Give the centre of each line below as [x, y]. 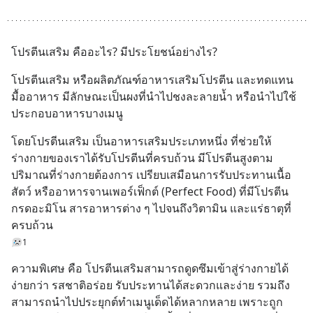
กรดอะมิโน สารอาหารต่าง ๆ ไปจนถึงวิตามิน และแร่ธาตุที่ [151, 208]
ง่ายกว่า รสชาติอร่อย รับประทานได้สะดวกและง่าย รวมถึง [151, 285]
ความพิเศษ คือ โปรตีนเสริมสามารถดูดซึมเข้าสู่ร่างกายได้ [150, 268]
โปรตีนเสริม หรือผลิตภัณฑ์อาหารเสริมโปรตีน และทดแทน [152, 80]
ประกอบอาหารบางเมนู [67, 113]
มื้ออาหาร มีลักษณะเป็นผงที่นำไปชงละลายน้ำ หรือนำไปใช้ [154, 96]
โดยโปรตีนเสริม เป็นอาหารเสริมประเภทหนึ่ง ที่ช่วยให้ [141, 141]
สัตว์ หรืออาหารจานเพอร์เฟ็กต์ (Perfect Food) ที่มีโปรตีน [150, 191]
